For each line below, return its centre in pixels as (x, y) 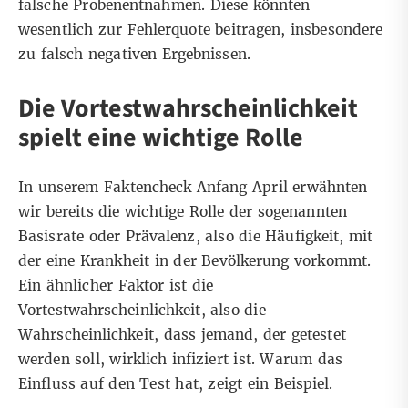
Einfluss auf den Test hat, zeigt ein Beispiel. (178, 384)
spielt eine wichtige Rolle (163, 138)
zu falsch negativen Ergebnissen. (140, 55)
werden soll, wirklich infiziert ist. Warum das (180, 360)
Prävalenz (160, 237)
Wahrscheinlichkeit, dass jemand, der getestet (182, 335)
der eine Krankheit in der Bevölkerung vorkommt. (195, 261)
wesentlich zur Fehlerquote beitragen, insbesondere (201, 30)
